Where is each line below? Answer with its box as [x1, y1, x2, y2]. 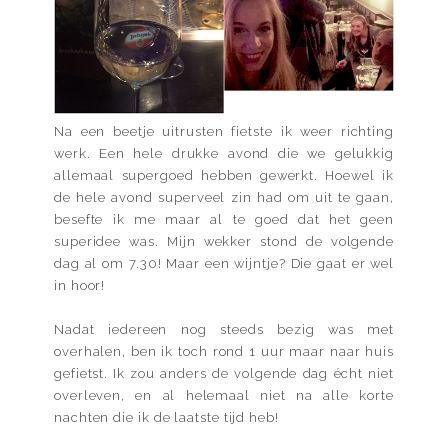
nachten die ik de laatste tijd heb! [54, 409, 279, 425]
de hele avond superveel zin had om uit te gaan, [54, 189, 394, 205]
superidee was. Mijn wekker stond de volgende [54, 233, 394, 249]
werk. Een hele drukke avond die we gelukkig [54, 145, 394, 161]
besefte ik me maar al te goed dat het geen [54, 211, 394, 227]
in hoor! [54, 277, 106, 293]
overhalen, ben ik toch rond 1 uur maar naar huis [54, 343, 394, 359]
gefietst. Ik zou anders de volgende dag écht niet [54, 365, 394, 381]
